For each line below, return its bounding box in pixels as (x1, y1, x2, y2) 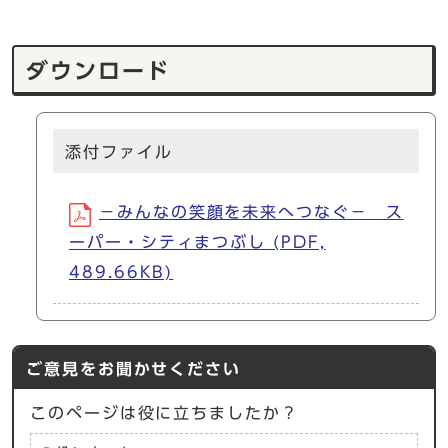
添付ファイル (65, 144, 173, 161)
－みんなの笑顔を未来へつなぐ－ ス (99, 204, 404, 221)
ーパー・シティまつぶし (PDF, (69, 234, 326, 251)
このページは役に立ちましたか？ (30, 405, 299, 422)
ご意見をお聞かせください (26, 361, 242, 378)
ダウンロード (26, 60, 170, 83)
